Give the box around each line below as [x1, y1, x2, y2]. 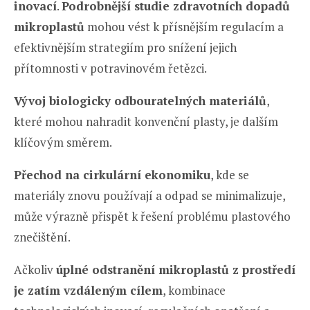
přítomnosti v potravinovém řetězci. [14, 60, 207, 76]
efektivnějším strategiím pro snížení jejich [14, 39, 237, 55]
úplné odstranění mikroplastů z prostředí [56, 261, 295, 277]
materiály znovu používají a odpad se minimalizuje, [14, 187, 285, 203]
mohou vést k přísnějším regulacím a [84, 18, 284, 35]
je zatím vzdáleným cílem [14, 282, 163, 298]
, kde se [210, 166, 249, 183]
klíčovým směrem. [14, 134, 112, 150]
